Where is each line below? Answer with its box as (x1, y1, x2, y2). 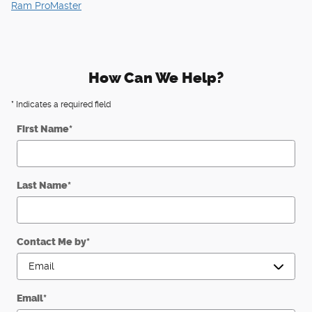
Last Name (17, 179, 68, 192)
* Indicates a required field (11, 99, 111, 109)
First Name (17, 123, 69, 135)
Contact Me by (17, 235, 86, 248)
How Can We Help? (88, 68, 224, 86)
